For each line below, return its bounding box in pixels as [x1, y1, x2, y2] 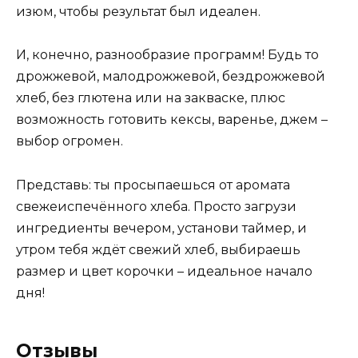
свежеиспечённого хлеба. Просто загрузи [16, 198, 296, 214]
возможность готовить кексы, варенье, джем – [16, 112, 328, 128]
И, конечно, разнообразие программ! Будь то [16, 47, 319, 63]
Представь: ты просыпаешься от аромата [16, 177, 290, 193]
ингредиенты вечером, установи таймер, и [16, 220, 307, 236]
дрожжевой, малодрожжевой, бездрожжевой [16, 69, 325, 85]
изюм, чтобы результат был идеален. [16, 4, 261, 20]
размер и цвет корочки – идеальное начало [16, 263, 312, 279]
